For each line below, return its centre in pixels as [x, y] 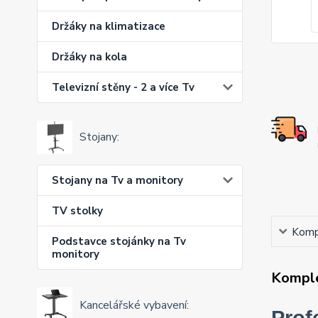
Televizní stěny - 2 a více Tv [123, 88]
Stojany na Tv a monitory [117, 180]
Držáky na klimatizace [109, 27]
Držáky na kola [89, 57]
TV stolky [77, 210]
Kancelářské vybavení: [134, 305]
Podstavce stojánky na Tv [119, 241]
